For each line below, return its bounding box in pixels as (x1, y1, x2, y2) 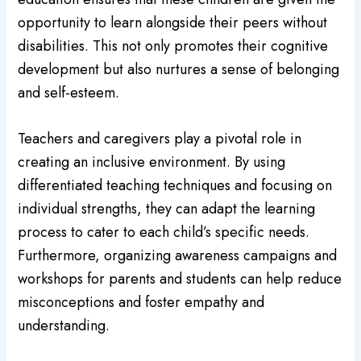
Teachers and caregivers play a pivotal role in (18, 128, 302, 150)
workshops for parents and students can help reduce (18, 268, 342, 290)
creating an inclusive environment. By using (18, 151, 286, 173)
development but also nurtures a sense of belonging (18, 58, 340, 80)
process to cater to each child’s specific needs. (18, 222, 310, 243)
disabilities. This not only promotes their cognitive (18, 35, 329, 56)
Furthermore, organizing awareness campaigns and (18, 245, 338, 267)
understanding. (18, 315, 110, 337)
